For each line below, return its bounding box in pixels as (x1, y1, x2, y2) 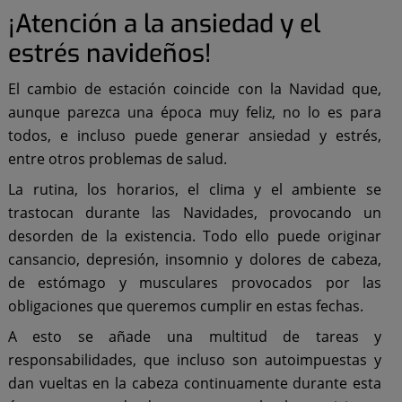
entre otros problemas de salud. (7, 148, 227, 169)
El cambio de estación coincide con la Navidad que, (7, 78, 382, 99)
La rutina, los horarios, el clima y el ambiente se (7, 179, 382, 199)
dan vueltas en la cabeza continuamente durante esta (7, 372, 382, 393)
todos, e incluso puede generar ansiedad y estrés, (7, 125, 382, 145)
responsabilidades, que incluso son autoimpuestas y (7, 349, 382, 370)
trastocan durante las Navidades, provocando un (7, 202, 382, 223)
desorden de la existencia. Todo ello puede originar (7, 225, 382, 246)
